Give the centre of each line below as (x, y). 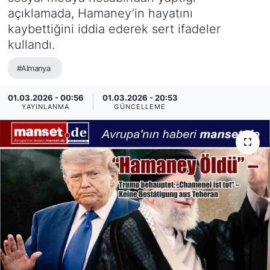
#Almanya (33, 68)
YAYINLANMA (46, 107)
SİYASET (55, 22)
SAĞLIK (52, 52)
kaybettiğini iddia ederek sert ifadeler (114, 29)
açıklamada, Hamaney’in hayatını (100, 13)
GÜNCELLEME (140, 107)
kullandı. (31, 44)
